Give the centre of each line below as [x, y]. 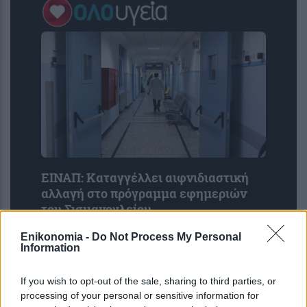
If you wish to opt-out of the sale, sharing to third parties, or [148, 281]
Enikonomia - [56, 236]
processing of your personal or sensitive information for [140, 295]
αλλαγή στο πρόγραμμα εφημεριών [144, 193]
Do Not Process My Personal [167, 236]
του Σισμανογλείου [96, 209]
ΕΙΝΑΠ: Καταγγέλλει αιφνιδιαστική [145, 177]
